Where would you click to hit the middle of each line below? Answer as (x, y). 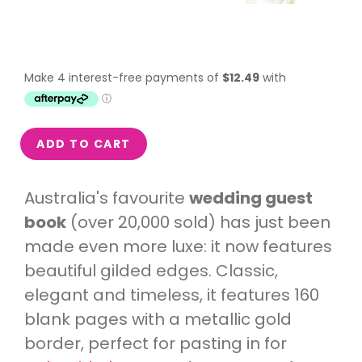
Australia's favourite (105, 198)
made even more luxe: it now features (178, 247)
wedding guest (251, 198)
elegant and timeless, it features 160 (172, 295)
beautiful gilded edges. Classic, (151, 271)
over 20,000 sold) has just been (204, 223)
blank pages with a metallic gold (158, 320)
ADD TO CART (84, 144)
